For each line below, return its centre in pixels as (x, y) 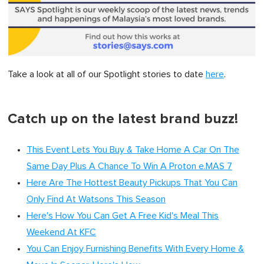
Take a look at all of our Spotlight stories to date (107, 75)
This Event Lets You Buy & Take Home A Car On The (133, 150)
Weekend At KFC (61, 232)
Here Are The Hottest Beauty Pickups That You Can (132, 183)
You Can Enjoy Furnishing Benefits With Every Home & (135, 249)
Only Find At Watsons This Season (96, 199)
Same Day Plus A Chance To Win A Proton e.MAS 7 (129, 166)
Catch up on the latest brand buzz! (123, 119)
